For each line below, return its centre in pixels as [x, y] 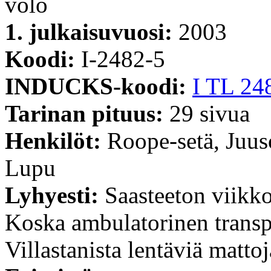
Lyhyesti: [55, 195]
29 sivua [210, 113]
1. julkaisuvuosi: [92, 31]
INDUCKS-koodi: [99, 86]
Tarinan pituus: [87, 113]
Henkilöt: [56, 140]
